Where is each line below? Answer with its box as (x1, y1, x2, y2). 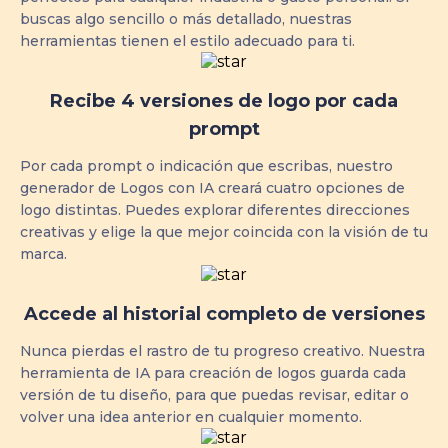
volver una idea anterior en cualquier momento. (20, 408, 362, 426)
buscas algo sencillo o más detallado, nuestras (20, 10, 352, 28)
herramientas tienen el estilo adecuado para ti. (20, 32, 355, 50)
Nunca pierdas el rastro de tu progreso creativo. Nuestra (20, 342, 425, 360)
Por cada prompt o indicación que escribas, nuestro (20, 157, 393, 175)
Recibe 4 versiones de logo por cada (50, 90, 398, 112)
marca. (20, 245, 67, 263)
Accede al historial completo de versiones (23, 303, 425, 325)
